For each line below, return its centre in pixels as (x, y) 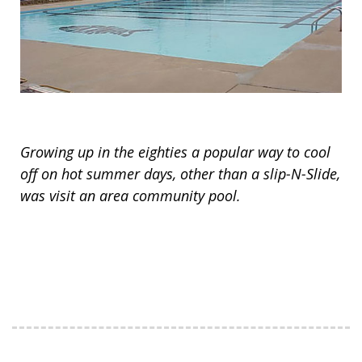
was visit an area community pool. (130, 195)
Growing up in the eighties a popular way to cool (175, 152)
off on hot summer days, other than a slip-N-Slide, (180, 173)
